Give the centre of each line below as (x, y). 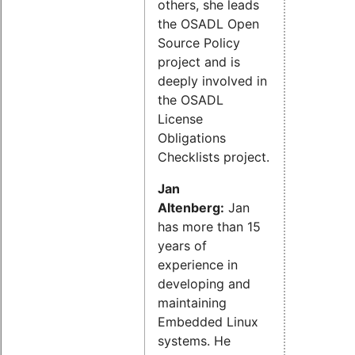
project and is (199, 62)
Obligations (192, 138)
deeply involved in (212, 81)
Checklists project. (214, 157)
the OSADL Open (208, 24)
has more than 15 (209, 227)
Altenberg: (191, 208)
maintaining (192, 303)
